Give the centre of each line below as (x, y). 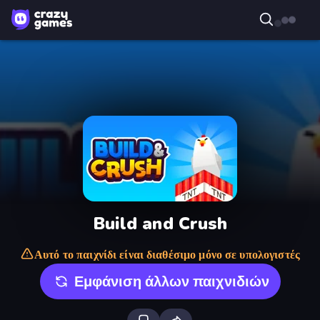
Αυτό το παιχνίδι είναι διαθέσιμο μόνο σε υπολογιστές (167, 255)
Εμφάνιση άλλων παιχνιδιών (171, 281)
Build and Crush (160, 223)
